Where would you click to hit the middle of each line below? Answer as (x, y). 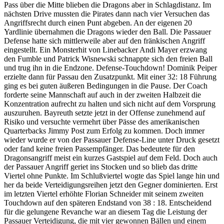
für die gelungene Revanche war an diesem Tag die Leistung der (105, 212)
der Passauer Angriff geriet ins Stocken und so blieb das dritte (101, 167)
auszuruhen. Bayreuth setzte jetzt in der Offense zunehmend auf (104, 113)
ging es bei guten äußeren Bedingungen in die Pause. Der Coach (106, 86)
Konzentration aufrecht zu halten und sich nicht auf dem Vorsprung (110, 104)
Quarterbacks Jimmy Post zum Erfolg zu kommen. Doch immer (104, 131)
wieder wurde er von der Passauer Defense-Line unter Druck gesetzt (112, 140)
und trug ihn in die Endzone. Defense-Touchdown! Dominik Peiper (110, 68)
